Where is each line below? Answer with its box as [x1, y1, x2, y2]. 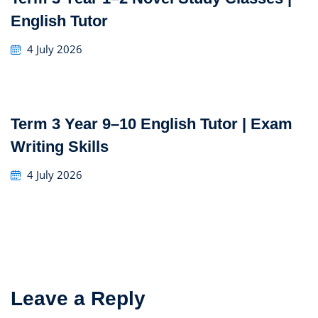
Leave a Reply [11, 287, 146, 309]
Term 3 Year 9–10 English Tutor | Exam [11, 114, 292, 133]
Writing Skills [11, 137, 109, 155]
